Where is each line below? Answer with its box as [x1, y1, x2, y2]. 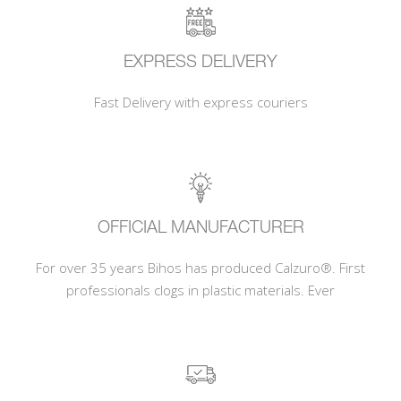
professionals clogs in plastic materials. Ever [66, 281, 335, 299]
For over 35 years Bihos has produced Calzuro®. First [36, 259, 365, 277]
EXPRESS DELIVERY [124, 55, 277, 71]
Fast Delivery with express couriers [93, 93, 308, 111]
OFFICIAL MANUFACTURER [97, 220, 304, 236]
